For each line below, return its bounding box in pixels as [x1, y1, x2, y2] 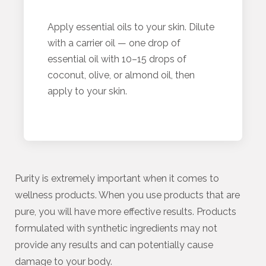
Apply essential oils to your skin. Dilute [47, 21, 214, 33]
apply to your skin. [47, 85, 127, 97]
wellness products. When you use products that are [15, 189, 240, 201]
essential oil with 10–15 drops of [47, 53, 186, 65]
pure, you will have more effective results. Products [15, 206, 236, 217]
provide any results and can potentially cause [15, 239, 213, 251]
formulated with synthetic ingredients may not [15, 223, 217, 234]
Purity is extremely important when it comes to [15, 173, 219, 184]
